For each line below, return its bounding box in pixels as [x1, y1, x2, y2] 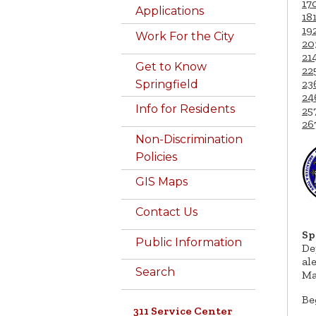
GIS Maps [135, 175, 188, 189]
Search [135, 265, 175, 279]
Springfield [135, 77, 198, 91]
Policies [135, 150, 177, 164]
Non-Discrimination [135, 132, 243, 146]
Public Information [135, 235, 242, 249]
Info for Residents [135, 102, 235, 116]
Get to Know [135, 59, 207, 73]
